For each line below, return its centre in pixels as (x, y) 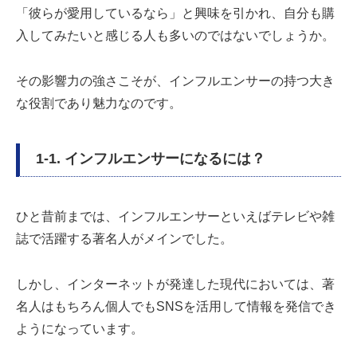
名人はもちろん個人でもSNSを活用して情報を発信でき (176, 306)
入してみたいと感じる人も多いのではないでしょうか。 (175, 36)
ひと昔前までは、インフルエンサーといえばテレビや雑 (175, 216)
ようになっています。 (80, 328)
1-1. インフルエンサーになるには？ (151, 158)
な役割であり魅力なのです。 (99, 103)
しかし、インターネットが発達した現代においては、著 (175, 284)
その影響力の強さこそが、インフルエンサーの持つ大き (175, 80)
